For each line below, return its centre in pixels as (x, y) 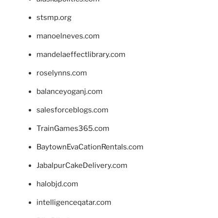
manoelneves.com (68, 36)
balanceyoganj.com (70, 92)
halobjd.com (57, 184)
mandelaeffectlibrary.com (81, 55)
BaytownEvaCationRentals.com (90, 147)
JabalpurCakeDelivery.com (82, 166)
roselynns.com (62, 73)
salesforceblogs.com (73, 110)
